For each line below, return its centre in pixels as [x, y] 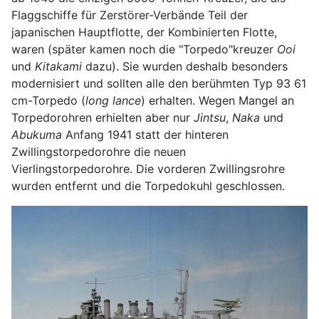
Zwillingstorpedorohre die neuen [99, 151]
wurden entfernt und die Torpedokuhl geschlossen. [148, 185]
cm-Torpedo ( [48, 100]
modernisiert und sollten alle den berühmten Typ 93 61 [159, 83]
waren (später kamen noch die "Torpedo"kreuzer [144, 49]
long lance [113, 100]
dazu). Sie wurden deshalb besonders [185, 66]
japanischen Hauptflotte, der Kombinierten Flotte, [144, 32]
